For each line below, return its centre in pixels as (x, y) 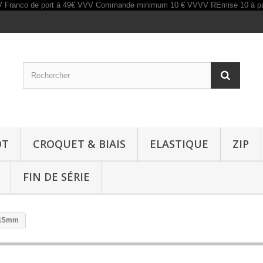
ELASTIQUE (179, 144)
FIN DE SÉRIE (56, 177)
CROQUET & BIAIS (79, 144)
